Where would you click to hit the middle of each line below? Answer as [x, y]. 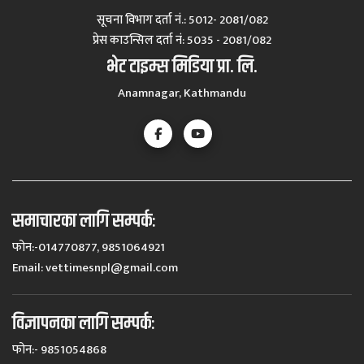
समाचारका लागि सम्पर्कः [84, 221]
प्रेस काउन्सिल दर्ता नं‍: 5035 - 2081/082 [182, 41]
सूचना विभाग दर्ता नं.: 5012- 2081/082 [182, 20]
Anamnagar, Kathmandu [182, 93]
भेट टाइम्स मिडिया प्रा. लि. [182, 67]
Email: [29, 268]
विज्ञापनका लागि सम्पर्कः [84, 324]
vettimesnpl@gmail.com [112, 268]
